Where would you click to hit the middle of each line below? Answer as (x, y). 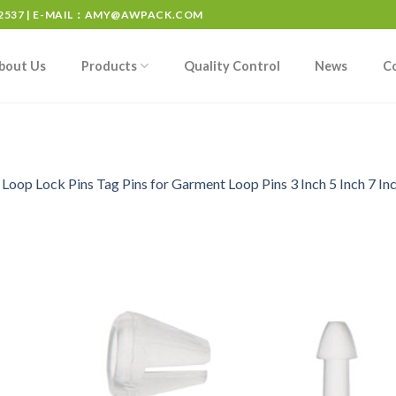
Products (109, 65)
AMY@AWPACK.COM (144, 15)
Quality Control (232, 65)
